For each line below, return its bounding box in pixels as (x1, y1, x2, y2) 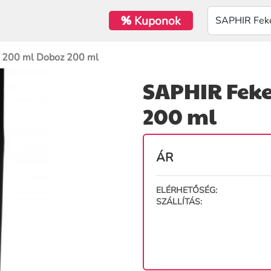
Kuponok (131, 13, 181, 29)
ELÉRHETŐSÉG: (156, 184, 217, 196)
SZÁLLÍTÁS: (156, 195, 202, 207)
